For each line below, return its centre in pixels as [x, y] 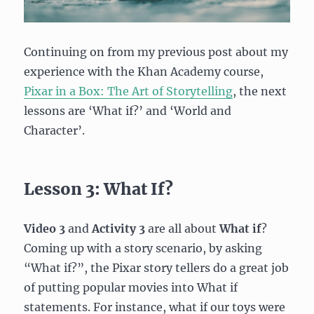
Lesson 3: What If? [99, 189]
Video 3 [45, 228]
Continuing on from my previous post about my [156, 52]
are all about [183, 228]
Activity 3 [119, 228]
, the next [260, 91]
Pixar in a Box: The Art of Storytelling [129, 91]
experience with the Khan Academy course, [144, 71]
